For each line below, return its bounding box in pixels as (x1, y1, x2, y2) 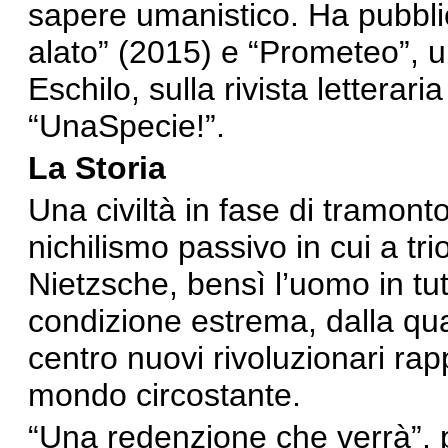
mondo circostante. (28, 377, 301, 413)
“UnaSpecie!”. (28, 108, 225, 144)
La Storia (28, 150, 166, 186)
